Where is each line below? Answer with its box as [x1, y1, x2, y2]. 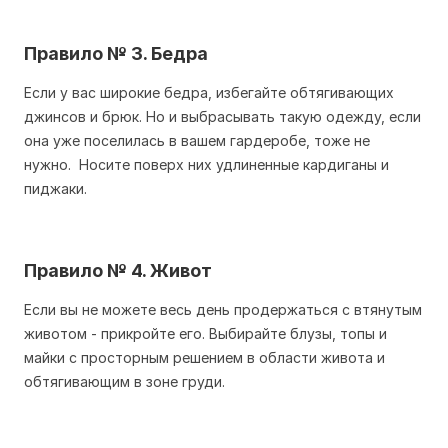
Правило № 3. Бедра [24, 42, 208, 64]
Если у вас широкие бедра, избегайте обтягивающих [24, 83, 394, 101]
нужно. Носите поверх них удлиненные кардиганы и [24, 155, 389, 173]
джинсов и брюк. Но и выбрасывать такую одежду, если [24, 107, 421, 125]
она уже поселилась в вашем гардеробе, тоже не [24, 131, 370, 149]
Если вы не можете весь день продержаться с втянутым [24, 300, 422, 318]
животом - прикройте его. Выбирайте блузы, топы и [24, 324, 387, 342]
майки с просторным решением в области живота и [24, 348, 385, 366]
